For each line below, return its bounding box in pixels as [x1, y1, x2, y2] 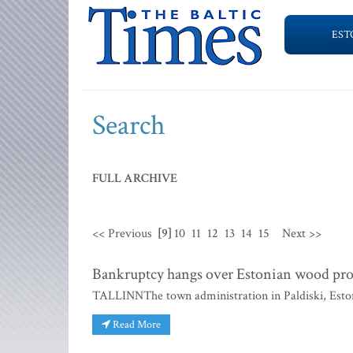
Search [92, 107, 165, 144]
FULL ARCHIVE [92, 170, 177, 187]
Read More [110, 317, 161, 332]
